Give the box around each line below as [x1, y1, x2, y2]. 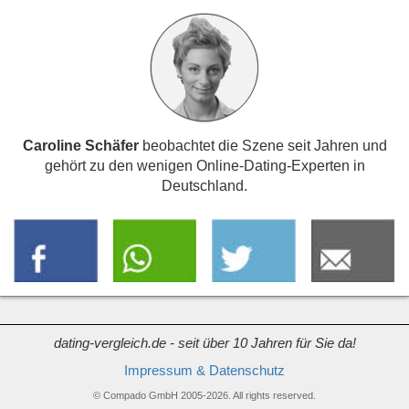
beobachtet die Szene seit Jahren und [138, 138, 387, 153]
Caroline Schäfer [22, 138, 139, 153]
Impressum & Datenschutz [124, 363, 285, 379]
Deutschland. [162, 178, 247, 194]
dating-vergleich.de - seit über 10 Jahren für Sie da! [53, 336, 356, 351]
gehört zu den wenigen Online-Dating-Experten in [44, 158, 365, 173]
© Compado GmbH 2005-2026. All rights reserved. [93, 390, 316, 402]
